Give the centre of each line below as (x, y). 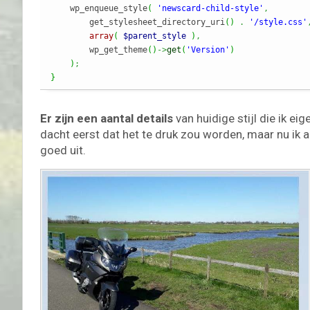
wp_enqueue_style (99, 8)
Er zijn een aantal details (107, 118)
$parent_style (155, 36)
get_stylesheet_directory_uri (138, 22)
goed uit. (63, 150)
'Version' (208, 49)
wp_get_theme (99, 49)
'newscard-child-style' (210, 8)
